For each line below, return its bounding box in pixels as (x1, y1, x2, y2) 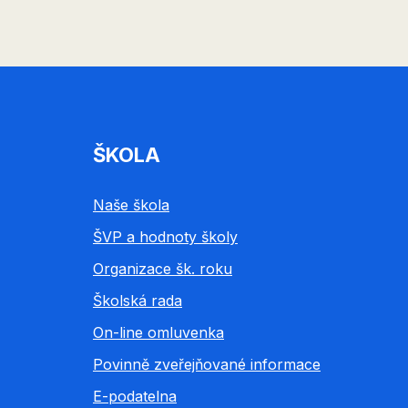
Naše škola (93, 195, 169, 214)
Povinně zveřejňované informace (93, 354, 321, 373)
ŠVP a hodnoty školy (93, 227, 238, 246)
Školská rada (93, 291, 182, 310)
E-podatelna (93, 386, 177, 405)
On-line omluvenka (93, 322, 224, 342)
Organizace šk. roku (93, 259, 232, 278)
